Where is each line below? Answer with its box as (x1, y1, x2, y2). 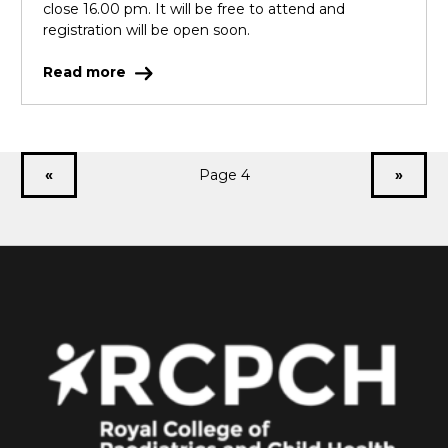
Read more (43, 63, 130, 82)
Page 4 (198, 165, 250, 184)
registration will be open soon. (43, 21, 250, 40)
